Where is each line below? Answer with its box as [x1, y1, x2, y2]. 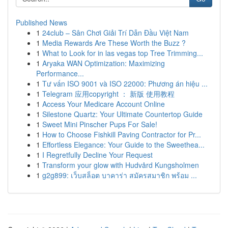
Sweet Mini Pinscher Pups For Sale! [42, 119, 157, 129]
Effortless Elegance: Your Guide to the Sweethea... [42, 139, 205, 150]
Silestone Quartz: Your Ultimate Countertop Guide [42, 109, 203, 119]
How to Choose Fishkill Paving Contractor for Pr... [42, 129, 201, 139]
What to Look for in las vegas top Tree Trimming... [42, 48, 203, 58]
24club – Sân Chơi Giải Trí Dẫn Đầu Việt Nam [42, 27, 189, 38]
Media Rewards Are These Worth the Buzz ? [42, 38, 186, 48]
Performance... [36, 68, 84, 78]
